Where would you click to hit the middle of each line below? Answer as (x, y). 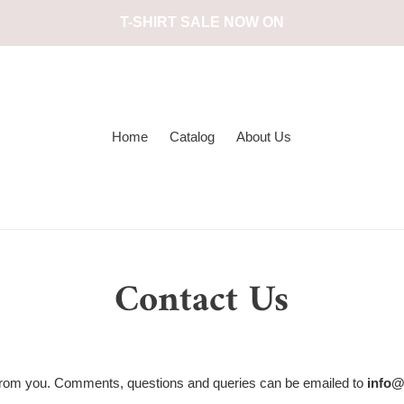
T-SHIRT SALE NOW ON (202, 22)
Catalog (192, 137)
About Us (264, 137)
